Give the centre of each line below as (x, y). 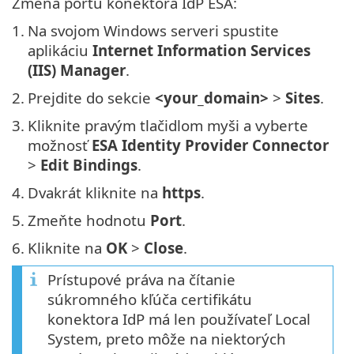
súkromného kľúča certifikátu (150, 299)
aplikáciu (60, 50)
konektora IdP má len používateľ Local (179, 318)
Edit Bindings (89, 164)
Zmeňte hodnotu (89, 220)
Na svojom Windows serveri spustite (153, 30)
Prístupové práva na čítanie (141, 279)
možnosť (60, 145)
